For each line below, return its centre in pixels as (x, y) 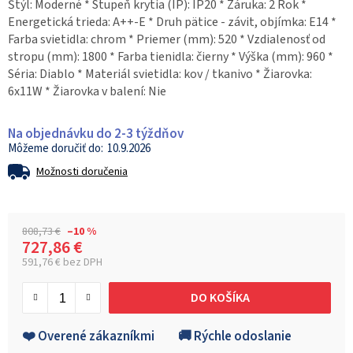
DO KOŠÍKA (220, 297)
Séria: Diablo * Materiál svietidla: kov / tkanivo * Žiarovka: (160, 74)
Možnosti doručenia (82, 172)
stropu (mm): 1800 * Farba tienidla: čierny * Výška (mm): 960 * (171, 57)
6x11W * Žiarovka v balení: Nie (87, 92)
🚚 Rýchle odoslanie (235, 337)
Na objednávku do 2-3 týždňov (96, 134)
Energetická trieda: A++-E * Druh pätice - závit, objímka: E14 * (172, 22)
